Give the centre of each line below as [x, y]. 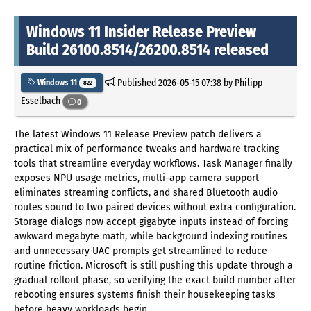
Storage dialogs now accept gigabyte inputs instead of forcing [151, 222]
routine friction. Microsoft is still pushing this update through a [153, 266]
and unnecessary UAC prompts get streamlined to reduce [141, 251]
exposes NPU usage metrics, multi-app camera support [136, 178]
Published [136, 82]
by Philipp [242, 82]
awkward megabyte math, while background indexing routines [151, 237]
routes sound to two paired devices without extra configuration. [155, 208]
